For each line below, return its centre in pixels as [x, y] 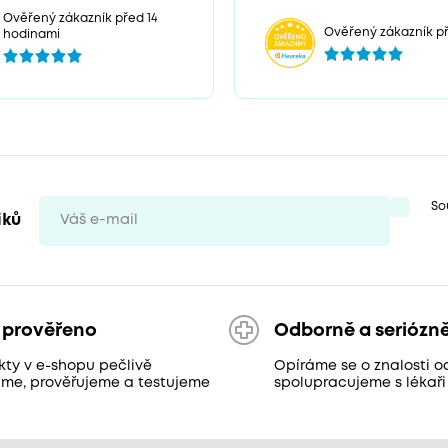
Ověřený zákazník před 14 [80, 18]
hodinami [32, 34]
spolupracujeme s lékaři [359, 382]
